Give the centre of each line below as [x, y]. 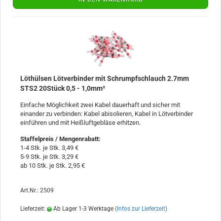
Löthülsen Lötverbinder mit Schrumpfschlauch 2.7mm [105, 78]
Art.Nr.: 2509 [37, 190]
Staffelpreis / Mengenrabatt [59, 139]
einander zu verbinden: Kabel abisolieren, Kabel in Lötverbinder [107, 113]
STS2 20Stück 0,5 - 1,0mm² [63, 88]
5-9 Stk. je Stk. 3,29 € [49, 156]
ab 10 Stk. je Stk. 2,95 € [53, 165]
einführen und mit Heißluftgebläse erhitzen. [80, 122]
